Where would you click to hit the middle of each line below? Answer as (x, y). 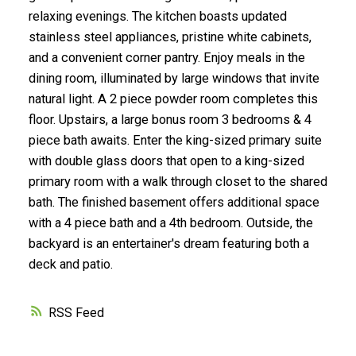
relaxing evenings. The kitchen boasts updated (157, 16)
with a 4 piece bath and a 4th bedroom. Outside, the (170, 222)
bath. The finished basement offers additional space (174, 202)
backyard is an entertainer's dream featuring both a (168, 243)
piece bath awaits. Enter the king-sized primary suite (175, 140)
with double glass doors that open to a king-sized (166, 161)
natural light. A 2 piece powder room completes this (173, 99)
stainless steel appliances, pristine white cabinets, (170, 37)
